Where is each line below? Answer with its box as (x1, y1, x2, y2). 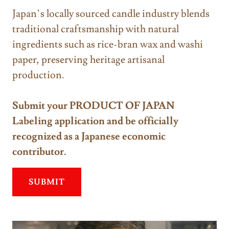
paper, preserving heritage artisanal (12, 53, 165, 66)
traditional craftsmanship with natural (12, 22, 179, 36)
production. (12, 68, 64, 82)
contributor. (12, 145, 66, 158)
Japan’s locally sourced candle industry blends (12, 7, 210, 20)
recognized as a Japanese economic (12, 129, 166, 143)
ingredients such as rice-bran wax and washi (12, 37, 203, 51)
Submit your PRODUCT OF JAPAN (12, 99, 175, 112)
